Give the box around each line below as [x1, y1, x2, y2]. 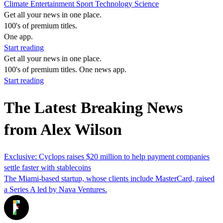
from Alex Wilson [4, 120, 122, 139]
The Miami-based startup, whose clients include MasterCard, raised [4, 174, 215, 183]
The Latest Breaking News [4, 99, 183, 117]
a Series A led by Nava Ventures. [4, 185, 107, 194]
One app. [4, 32, 33, 41]
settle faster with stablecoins [4, 163, 91, 172]
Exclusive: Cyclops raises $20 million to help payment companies [4, 152, 210, 161]
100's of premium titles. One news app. [4, 65, 126, 74]
